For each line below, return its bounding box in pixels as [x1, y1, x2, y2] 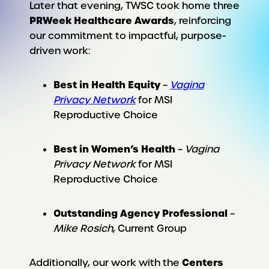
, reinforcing [174, 14, 231, 27]
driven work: [29, 44, 92, 57]
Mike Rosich [53, 222, 113, 235]
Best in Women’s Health [53, 142, 175, 156]
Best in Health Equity [53, 77, 160, 91]
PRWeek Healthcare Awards [29, 13, 174, 27]
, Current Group [112, 222, 189, 235]
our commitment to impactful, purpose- [29, 29, 226, 42]
